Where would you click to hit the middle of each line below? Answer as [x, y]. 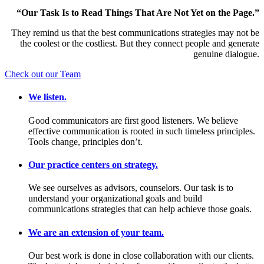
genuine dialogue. [226, 54]
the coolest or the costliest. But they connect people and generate [140, 44]
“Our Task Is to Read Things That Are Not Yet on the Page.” [138, 13]
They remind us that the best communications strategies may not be [134, 33]
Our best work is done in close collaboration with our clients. [141, 255]
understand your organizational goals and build [115, 199]
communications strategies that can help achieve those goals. [140, 209]
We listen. [47, 97]
